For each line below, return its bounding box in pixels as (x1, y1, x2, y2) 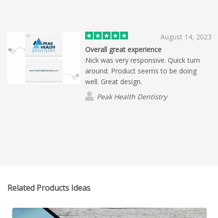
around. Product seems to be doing (85, 66, 197, 76)
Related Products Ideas (7, 182, 91, 194)
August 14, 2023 (161, 32, 212, 42)
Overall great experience (85, 45, 162, 54)
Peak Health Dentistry (97, 92, 167, 102)
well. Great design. (85, 77, 142, 87)
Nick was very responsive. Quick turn (85, 55, 200, 65)
